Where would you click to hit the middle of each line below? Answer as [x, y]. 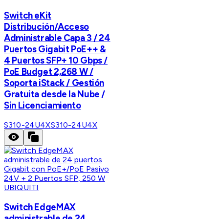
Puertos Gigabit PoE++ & [55, 49]
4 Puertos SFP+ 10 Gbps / [56, 61]
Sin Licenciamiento [43, 106]
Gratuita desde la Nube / [55, 94]
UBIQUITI [22, 187]
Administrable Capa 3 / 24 [57, 38]
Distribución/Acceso [46, 27]
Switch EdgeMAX [40, 207]
